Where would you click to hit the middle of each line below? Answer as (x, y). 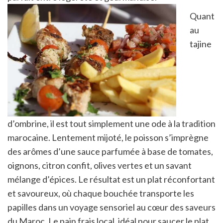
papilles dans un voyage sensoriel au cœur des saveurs (111, 207)
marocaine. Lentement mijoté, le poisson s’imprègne (108, 137)
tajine (201, 44)
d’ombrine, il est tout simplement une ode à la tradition (111, 123)
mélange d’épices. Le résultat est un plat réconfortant (111, 179)
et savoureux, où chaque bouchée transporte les (101, 193)
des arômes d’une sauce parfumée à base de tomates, (110, 151)
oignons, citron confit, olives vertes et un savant (100, 165)
